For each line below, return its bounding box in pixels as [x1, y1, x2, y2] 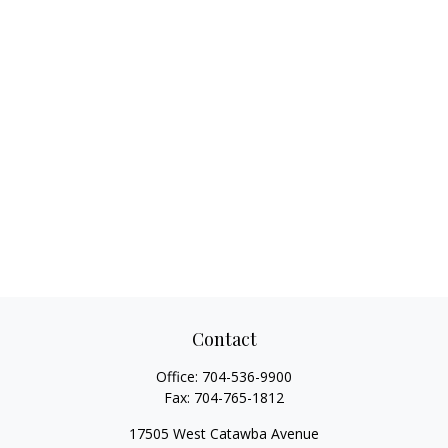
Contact [191, 327, 257, 351]
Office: [156, 367, 202, 386]
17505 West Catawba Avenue [129, 424, 319, 443]
